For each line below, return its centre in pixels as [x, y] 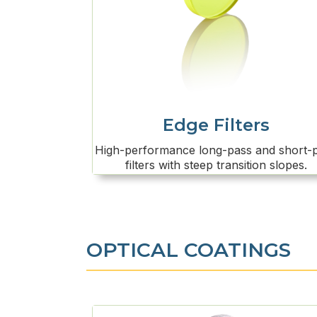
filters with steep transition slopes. [216, 165]
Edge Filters [216, 125]
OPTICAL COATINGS [189, 250]
